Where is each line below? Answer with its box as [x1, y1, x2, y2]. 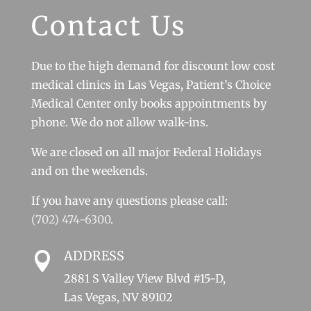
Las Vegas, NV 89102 [63, 290, 173, 304]
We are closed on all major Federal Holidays [31, 145, 262, 159]
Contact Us [31, 10, 187, 42]
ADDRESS [63, 248, 124, 264]
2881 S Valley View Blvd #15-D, [63, 271, 226, 285]
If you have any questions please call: [31, 194, 228, 208]
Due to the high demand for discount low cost [31, 59, 275, 73]
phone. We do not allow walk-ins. [31, 115, 208, 129]
